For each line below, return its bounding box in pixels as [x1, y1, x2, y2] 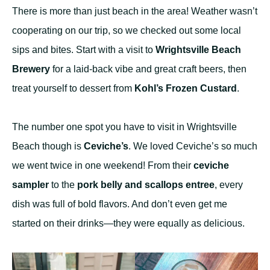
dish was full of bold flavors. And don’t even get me [12, 199, 227, 210]
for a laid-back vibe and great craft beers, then [50, 64, 246, 75]
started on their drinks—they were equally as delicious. [12, 218, 245, 229]
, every [215, 180, 243, 190]
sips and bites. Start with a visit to [12, 45, 155, 55]
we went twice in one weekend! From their [12, 160, 193, 171]
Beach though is [12, 141, 84, 152]
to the [49, 180, 77, 190]
